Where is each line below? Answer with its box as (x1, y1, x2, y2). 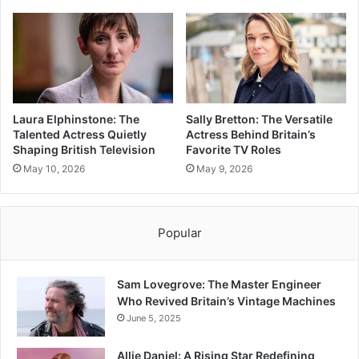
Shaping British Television (13, 142, 155, 156)
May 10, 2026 (23, 162, 85, 175)
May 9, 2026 (196, 162, 252, 175)
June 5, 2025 (127, 312, 181, 324)
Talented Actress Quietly (13, 127, 147, 141)
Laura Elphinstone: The (13, 111, 139, 126)
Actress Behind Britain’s (186, 127, 316, 141)
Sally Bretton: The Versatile (186, 111, 333, 126)
